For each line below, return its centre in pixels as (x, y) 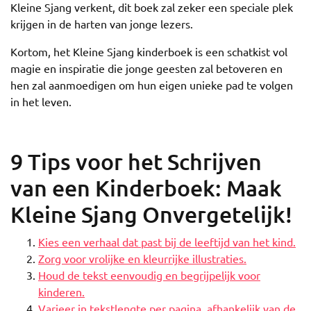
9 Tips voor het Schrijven (136, 161)
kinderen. (61, 292)
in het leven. (41, 101)
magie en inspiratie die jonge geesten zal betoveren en (146, 68)
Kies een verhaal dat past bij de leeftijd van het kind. (167, 242)
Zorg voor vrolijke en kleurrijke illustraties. (142, 258)
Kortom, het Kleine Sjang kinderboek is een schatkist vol (149, 51)
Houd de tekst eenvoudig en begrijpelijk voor (149, 275)
